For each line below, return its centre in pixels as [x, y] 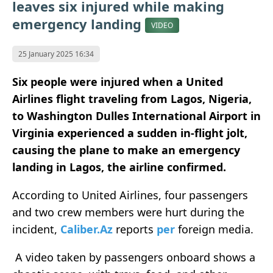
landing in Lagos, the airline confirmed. [119, 167]
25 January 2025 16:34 [56, 54]
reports [136, 229]
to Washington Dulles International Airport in [136, 116]
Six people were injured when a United [118, 82]
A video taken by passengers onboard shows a [134, 257]
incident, [36, 229]
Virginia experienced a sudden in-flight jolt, [130, 133]
